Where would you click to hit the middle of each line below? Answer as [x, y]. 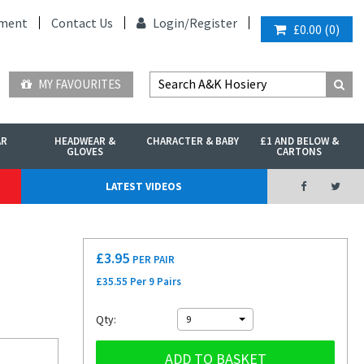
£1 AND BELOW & [299, 141]
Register [213, 23]
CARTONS [299, 152]
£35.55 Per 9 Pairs [139, 282]
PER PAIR [154, 260]
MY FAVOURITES [78, 84]
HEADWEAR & [85, 141]
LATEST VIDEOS [144, 186]
